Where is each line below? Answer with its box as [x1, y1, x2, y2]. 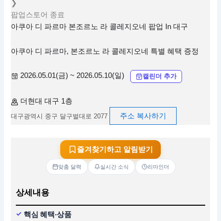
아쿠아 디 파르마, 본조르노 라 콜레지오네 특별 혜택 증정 [11, 47, 199, 55]
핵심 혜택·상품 [24, 209, 72, 219]
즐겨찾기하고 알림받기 [77, 145, 153, 154]
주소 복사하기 [120, 112, 167, 120]
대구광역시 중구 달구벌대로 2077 [11, 112, 108, 120]
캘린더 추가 [143, 72, 177, 80]
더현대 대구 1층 [20, 97, 73, 106]
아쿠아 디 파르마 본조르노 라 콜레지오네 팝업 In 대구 [11, 23, 188, 31]
